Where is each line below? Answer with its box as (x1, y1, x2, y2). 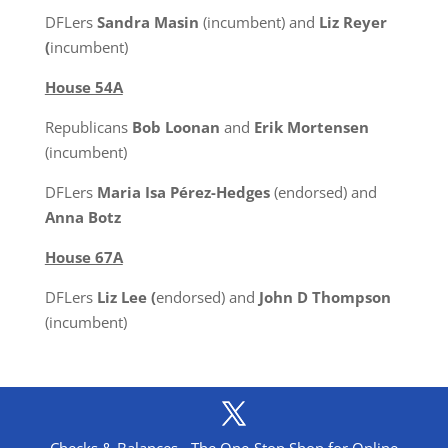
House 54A (44, 77, 123, 97)
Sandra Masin (96, 12, 199, 32)
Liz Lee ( (96, 287, 156, 307)
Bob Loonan (131, 117, 220, 137)
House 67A (44, 247, 123, 267)
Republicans (44, 117, 132, 137)
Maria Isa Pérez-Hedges (96, 182, 270, 202)
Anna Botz (44, 207, 121, 227)
